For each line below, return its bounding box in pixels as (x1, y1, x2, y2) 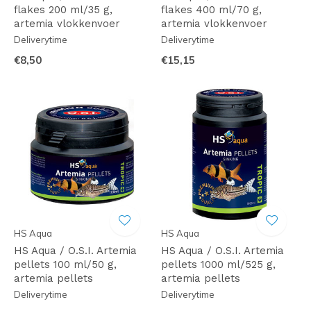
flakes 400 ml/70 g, (160, 3, 262, 16)
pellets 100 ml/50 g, (14, 258, 117, 271)
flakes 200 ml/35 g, (14, 3, 112, 16)
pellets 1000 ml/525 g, (160, 258, 276, 271)
